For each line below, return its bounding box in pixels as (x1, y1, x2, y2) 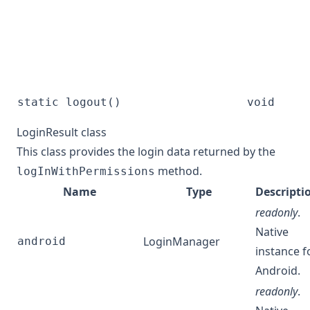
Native (255, 224, 289, 240)
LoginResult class (17, 125, 107, 140)
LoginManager (143, 234, 220, 250)
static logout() (17, 95, 121, 109)
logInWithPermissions (17, 165, 155, 179)
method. (155, 163, 202, 179)
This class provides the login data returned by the (17, 144, 275, 160)
